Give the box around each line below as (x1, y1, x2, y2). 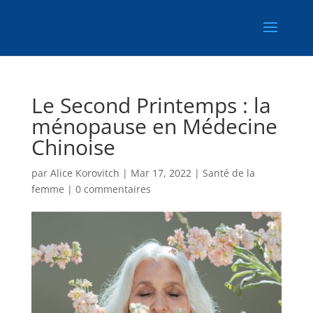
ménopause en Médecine (31, 112, 277, 140)
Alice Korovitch (50, 166, 119, 180)
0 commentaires (75, 182, 151, 196)
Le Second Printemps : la (31, 91, 271, 119)
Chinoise (31, 133, 115, 161)
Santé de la (202, 166, 255, 180)
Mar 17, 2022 (130, 166, 191, 180)
